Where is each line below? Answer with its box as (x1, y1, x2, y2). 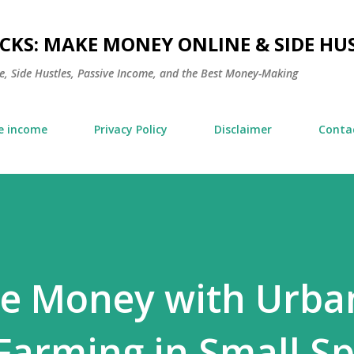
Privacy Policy (94, 122, 168, 137)
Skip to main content (99, 9, 255, 29)
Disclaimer (214, 122, 272, 137)
